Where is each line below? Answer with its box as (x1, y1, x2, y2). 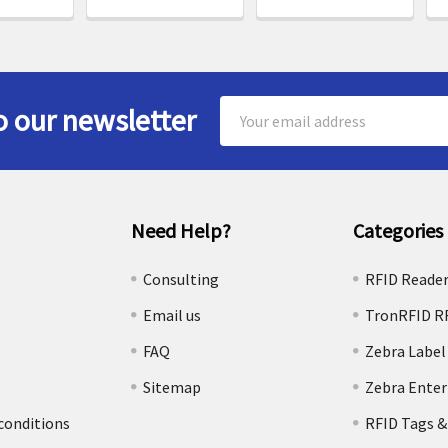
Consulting (143, 268, 220, 289)
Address (220, 121, 274, 142)
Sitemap (143, 376, 202, 397)
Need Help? (131, 217, 232, 243)
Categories (352, 217, 443, 243)
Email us (143, 304, 202, 325)
